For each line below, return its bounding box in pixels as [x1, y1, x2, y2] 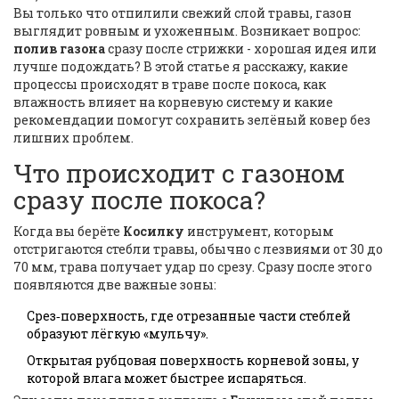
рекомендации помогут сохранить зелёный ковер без [13, 111, 370, 129]
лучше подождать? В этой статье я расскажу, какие [13, 58, 348, 76]
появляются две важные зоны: [13, 276, 216, 294]
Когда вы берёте [13, 223, 123, 240]
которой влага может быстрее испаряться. [27, 370, 306, 387]
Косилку [123, 223, 184, 240]
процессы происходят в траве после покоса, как [13, 76, 326, 94]
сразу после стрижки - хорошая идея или [105, 40, 377, 58]
